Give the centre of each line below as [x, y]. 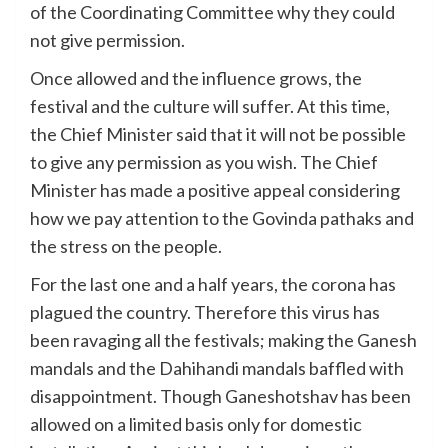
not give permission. [107, 40]
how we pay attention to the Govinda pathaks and [222, 218]
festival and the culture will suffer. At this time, [210, 106]
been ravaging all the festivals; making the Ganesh [223, 340]
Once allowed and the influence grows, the [196, 78]
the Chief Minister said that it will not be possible [218, 134]
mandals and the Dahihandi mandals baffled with [217, 368]
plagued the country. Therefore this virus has [205, 312]
